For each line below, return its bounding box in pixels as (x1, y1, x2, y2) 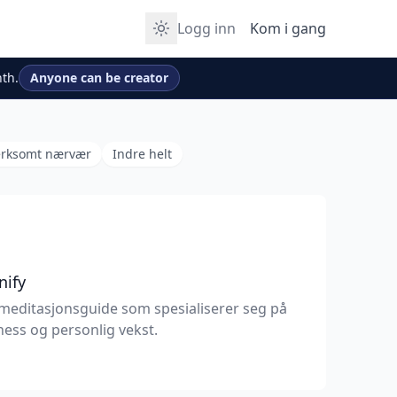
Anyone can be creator (30, 69, 168, 86)
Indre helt (113, 145, 172, 162)
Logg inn (177, 19, 236, 38)
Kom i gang (250, 19, 326, 38)
